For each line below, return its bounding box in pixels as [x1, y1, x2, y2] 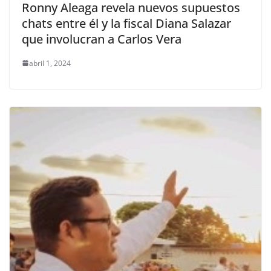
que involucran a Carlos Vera [22, 30, 181, 47]
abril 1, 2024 [29, 57, 71, 68]
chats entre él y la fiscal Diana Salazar [22, 15, 231, 31]
